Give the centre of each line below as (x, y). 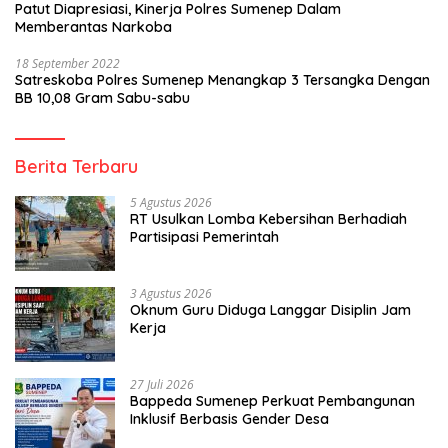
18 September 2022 (67, 63)
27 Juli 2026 (162, 384)
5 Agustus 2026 (171, 202)
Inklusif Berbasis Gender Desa (229, 418)
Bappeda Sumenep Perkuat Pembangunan (272, 400)
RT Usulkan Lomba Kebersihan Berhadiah (268, 218)
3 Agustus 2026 (171, 293)
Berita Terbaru (76, 166)
